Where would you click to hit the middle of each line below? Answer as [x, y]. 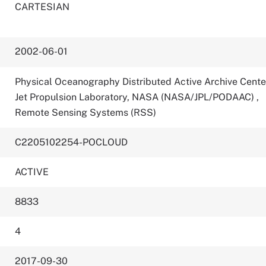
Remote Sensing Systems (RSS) [86, 113]
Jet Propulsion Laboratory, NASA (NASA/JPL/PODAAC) [136, 97]
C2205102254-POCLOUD [72, 142]
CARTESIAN [42, 7]
